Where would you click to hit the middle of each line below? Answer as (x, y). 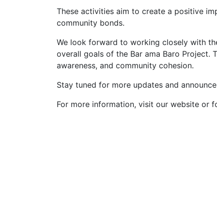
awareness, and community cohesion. (125, 65)
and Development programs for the (122, 207)
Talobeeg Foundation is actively (116, 184)
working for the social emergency (118, 195)
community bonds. (91, 23)
